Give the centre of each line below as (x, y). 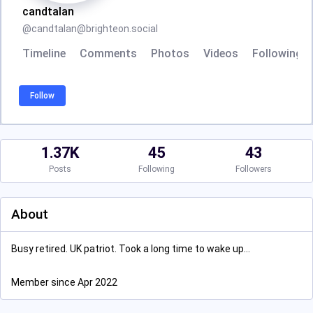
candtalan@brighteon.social (95, 29)
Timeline (44, 53)
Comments (108, 53)
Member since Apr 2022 (64, 282)
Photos (170, 53)
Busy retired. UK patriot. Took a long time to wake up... (131, 249)
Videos (221, 53)
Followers (253, 169)
